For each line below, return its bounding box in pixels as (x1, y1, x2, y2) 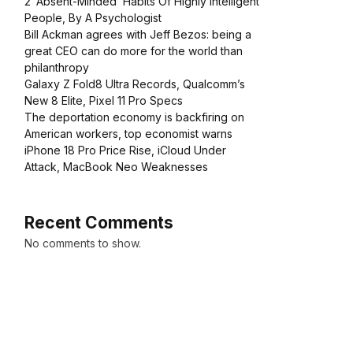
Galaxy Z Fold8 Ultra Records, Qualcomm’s (24, 77, 245, 91)
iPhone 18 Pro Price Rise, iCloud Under (24, 143, 226, 158)
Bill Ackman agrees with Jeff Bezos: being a (24, 28, 251, 42)
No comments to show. (24, 236, 141, 251)
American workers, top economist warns (24, 127, 232, 141)
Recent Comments (24, 213, 173, 233)
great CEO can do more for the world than (24, 44, 243, 58)
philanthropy (24, 61, 89, 75)
